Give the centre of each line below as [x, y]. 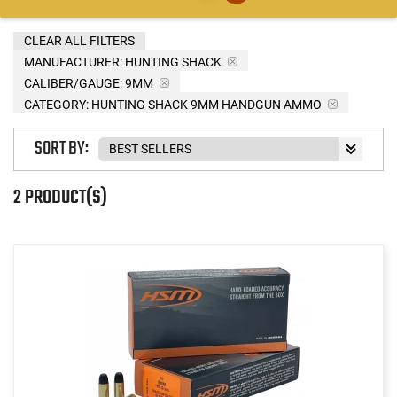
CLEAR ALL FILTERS [79, 40]
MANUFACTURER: [73, 62]
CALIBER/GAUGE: [73, 83]
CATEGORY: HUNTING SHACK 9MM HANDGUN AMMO [173, 104]
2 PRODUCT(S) [60, 197]
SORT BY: [62, 149]
